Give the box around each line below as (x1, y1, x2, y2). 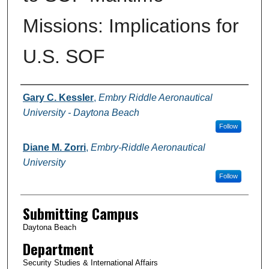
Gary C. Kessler (22, 92, 94, 103)
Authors (20, 85, 61, 107)
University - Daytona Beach (22, 107, 139, 118)
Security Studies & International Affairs (22, 258, 158, 267)
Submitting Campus (22, 202, 139, 224)
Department (22, 237, 94, 259)
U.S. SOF (22, 45, 105, 67)
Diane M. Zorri (22, 142, 86, 153)
